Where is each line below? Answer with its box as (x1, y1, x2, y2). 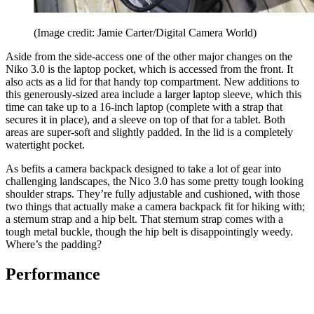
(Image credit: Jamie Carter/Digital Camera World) (34, 26, 257, 39)
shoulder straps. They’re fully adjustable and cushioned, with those (6, 187, 300, 200)
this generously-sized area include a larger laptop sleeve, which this (6, 88, 301, 100)
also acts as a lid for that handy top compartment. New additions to (6, 75, 299, 88)
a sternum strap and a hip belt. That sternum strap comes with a (6, 212, 283, 225)
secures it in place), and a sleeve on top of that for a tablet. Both (6, 113, 285, 125)
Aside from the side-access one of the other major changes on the (6, 50, 292, 62)
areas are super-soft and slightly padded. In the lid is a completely (6, 125, 293, 138)
